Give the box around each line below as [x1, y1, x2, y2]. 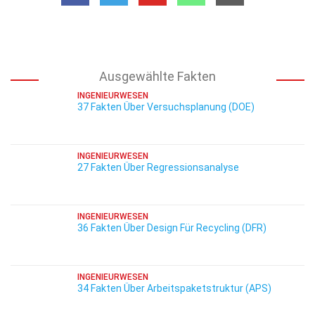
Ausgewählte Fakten [99, 69, 216, 84]
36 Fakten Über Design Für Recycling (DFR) [77, 222, 266, 233]
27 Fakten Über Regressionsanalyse [77, 162, 239, 173]
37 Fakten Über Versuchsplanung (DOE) [77, 101, 255, 112]
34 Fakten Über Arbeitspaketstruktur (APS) [77, 283, 271, 294]
